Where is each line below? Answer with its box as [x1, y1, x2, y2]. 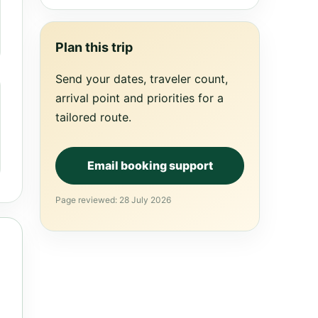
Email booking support [87, 158, 213, 172]
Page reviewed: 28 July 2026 [55, 194, 171, 205]
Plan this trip [55, 40, 133, 55]
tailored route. [55, 110, 131, 124]
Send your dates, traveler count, [55, 72, 228, 86]
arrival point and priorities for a [55, 91, 224, 105]
